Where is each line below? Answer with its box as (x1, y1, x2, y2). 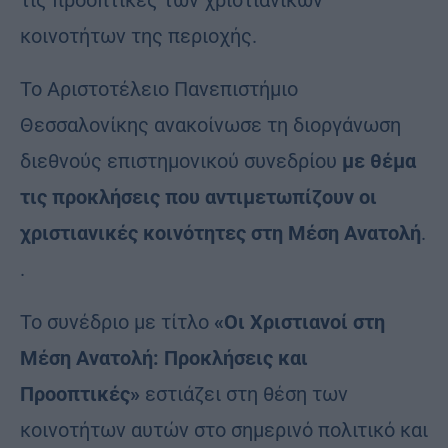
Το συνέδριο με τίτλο (20, 309, 214, 334)
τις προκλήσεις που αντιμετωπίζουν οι (20, 184, 377, 209)
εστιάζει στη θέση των (140, 381, 348, 406)
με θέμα (337, 148, 416, 173)
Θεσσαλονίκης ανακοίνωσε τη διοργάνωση (20, 112, 401, 137)
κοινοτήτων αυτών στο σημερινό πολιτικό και (20, 417, 428, 442)
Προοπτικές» (20, 381, 140, 406)
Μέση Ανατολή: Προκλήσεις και (20, 345, 308, 370)
